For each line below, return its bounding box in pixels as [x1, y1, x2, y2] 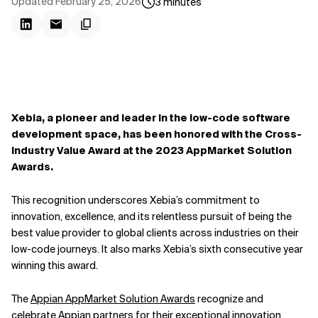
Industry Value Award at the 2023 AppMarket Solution [11, 144, 292, 157]
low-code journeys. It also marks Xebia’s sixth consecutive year [11, 243, 303, 256]
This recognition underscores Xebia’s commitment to [11, 194, 260, 207]
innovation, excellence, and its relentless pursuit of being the [11, 210, 292, 223]
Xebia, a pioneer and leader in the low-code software [11, 111, 290, 124]
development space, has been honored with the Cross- [11, 128, 302, 141]
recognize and [195, 292, 263, 305]
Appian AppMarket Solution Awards [31, 292, 195, 305]
